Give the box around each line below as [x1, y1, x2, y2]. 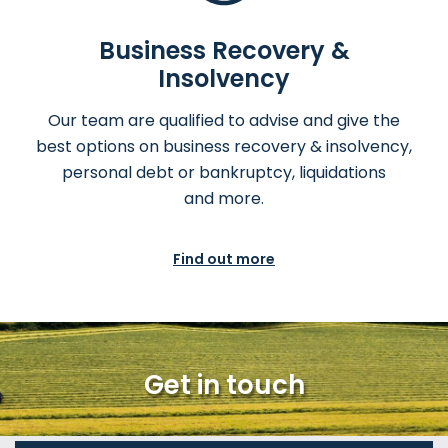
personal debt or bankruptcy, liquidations [62, 161, 386, 185]
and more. [184, 187, 264, 211]
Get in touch [143, 367, 305, 404]
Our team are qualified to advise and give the [48, 109, 400, 133]
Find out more [173, 249, 275, 270]
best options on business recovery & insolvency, [36, 135, 412, 159]
